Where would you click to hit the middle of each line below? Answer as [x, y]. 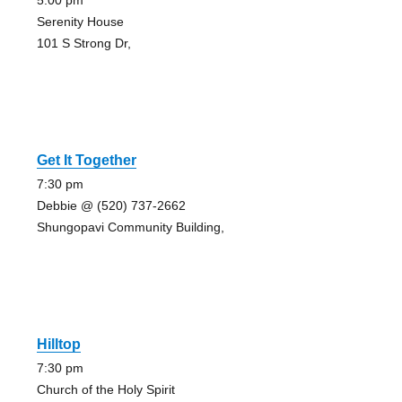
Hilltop [58, 345]
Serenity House [80, 22]
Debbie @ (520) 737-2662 [111, 206]
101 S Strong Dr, [83, 44]
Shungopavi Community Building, [130, 227]
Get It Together [86, 161]
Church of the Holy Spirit [105, 390]
